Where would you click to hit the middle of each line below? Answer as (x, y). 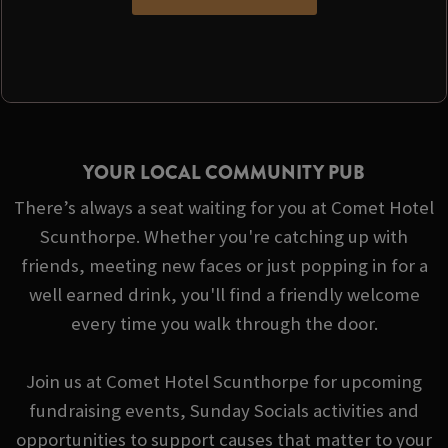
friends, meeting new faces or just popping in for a (224, 266)
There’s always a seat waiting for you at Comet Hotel (224, 208)
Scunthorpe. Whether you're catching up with (224, 237)
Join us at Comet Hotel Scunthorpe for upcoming (224, 382)
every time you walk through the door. (224, 324)
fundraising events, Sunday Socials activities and (224, 411)
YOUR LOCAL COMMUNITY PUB (224, 173)
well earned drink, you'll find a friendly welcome (224, 295)
